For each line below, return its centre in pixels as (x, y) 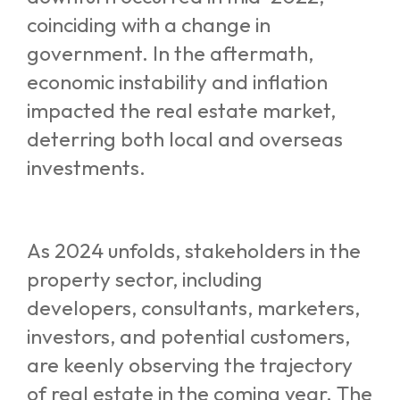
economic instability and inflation (177, 82)
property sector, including (145, 279)
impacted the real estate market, (181, 110)
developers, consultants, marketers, (193, 307)
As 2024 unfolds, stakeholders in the (194, 250)
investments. (86, 167)
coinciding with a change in (149, 25)
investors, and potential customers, (188, 336)
